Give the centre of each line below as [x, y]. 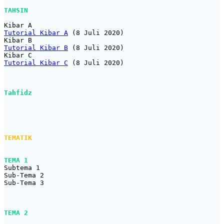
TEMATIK [18, 138]
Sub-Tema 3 [24, 183]
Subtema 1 [24, 168]
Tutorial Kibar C [36, 63]
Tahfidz [18, 93]
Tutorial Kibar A [36, 33]
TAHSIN [16, 10]
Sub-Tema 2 [24, 175]
